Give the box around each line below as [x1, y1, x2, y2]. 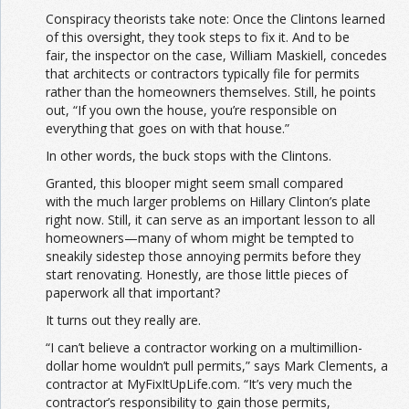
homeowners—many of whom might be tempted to [46, 228, 354, 246]
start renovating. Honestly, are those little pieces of [46, 265, 348, 283]
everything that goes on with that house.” [46, 119, 289, 137]
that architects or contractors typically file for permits [46, 64, 360, 82]
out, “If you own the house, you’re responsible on [46, 100, 337, 119]
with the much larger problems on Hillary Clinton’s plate [46, 192, 371, 210]
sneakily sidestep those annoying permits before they [46, 246, 361, 265]
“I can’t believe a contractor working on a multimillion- [46, 338, 362, 356]
